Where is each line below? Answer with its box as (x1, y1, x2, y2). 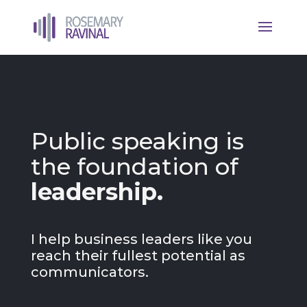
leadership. (30, 177, 163, 206)
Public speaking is (30, 127, 244, 156)
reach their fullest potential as (30, 247, 245, 264)
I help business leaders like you (30, 231, 252, 247)
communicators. (30, 264, 149, 280)
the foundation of (30, 152, 238, 181)
